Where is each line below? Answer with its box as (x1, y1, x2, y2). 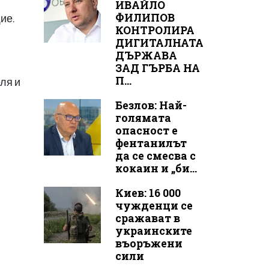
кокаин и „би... (115, 161, 197, 175)
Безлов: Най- (115, 98, 187, 112)
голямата (115, 110, 171, 125)
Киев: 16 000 (115, 186, 181, 200)
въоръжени (115, 236, 183, 250)
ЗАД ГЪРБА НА (115, 61, 200, 75)
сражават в (115, 211, 180, 225)
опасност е (115, 123, 178, 138)
